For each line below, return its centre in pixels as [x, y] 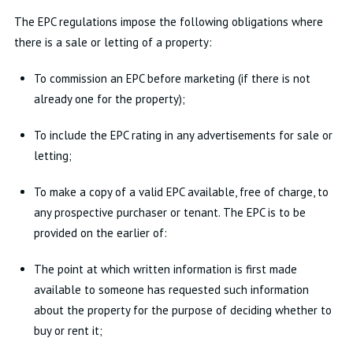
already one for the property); [109, 99]
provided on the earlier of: [100, 233]
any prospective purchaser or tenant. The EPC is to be [169, 212]
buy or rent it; [68, 331]
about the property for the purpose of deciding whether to [182, 310]
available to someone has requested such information [171, 290]
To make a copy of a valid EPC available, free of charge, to [181, 192]
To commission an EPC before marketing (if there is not [172, 78]
